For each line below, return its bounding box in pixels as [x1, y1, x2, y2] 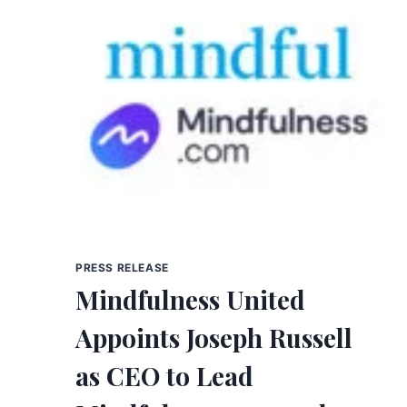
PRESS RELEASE [75, 260, 169, 274]
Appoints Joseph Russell [75, 321, 352, 355]
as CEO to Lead [75, 359, 253, 393]
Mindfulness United [75, 283, 305, 317]
